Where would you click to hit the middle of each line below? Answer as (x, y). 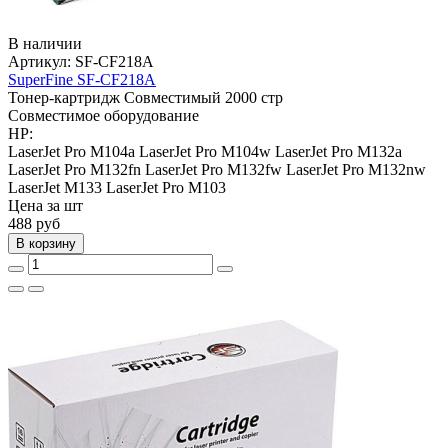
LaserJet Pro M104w (205, 151)
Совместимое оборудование (103, 115)
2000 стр (254, 97)
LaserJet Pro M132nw (356, 169)
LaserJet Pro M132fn (74, 169)
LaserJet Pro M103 (166, 187)
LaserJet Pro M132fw (213, 169)
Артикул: (41, 61)
